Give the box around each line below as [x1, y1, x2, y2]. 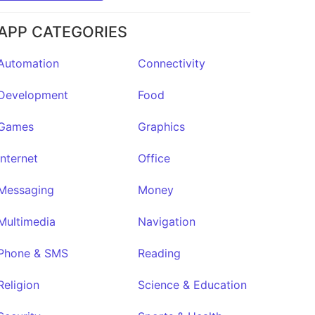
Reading [137, 245, 181, 260]
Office [137, 150, 170, 165]
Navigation [137, 214, 195, 229]
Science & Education [137, 277, 247, 292]
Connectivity [137, 56, 205, 70]
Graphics [137, 119, 185, 134]
